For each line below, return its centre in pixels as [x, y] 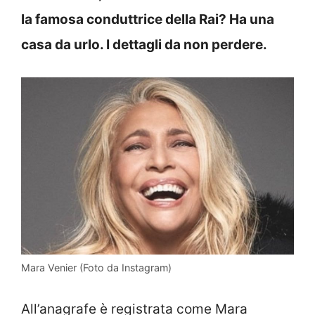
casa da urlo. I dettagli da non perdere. [144, 44]
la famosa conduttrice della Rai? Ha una [148, 19]
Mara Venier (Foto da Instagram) [96, 267]
